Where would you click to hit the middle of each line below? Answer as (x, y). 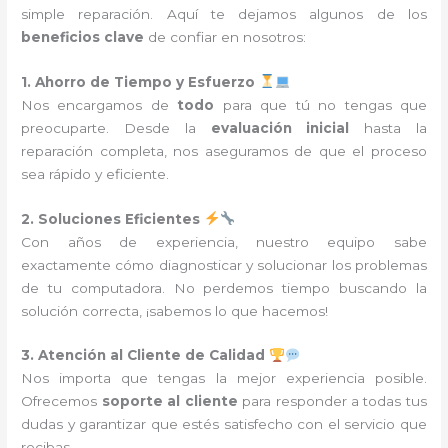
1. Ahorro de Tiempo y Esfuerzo (138, 81)
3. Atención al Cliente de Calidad (143, 355)
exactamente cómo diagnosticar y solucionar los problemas (224, 264)
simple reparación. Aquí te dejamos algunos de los (224, 13)
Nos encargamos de (99, 104)
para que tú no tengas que (320, 104)
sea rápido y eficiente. (95, 173)
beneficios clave (83, 36)
